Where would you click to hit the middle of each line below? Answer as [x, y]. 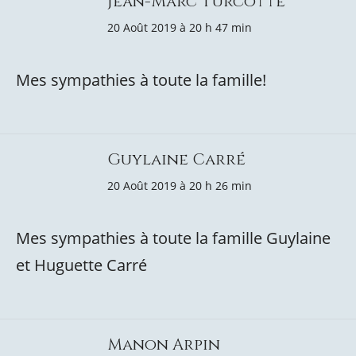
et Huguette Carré [81, 265]
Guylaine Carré [176, 159]
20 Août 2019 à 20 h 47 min [180, 27]
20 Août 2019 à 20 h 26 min [180, 186]
